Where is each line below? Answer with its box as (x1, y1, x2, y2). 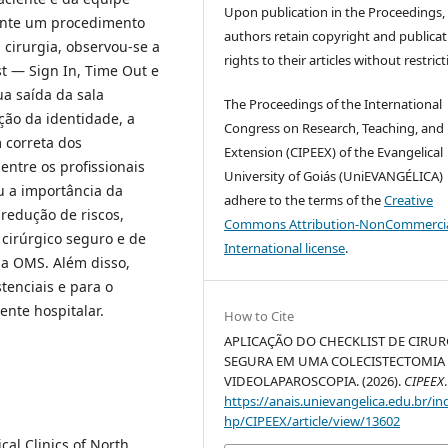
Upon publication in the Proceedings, (224, 3, 446, 22)
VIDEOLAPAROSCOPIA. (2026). (224, 372, 405, 391)
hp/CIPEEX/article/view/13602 (224, 412, 401, 431)
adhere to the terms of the (224, 191, 385, 210)
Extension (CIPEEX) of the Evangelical (224, 143, 444, 162)
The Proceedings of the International (224, 95, 443, 114)
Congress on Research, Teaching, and (224, 119, 445, 138)
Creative (384, 191, 434, 210)
